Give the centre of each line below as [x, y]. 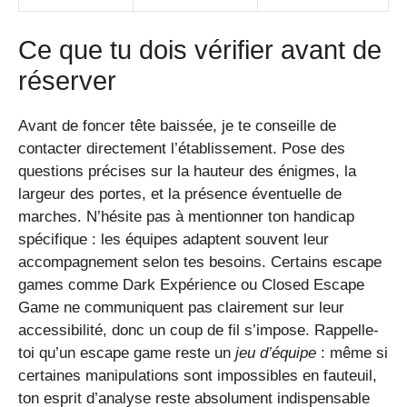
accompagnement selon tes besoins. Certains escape [200, 263]
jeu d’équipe [276, 353]
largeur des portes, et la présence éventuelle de [180, 194]
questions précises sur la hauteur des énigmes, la [187, 172]
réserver [67, 81]
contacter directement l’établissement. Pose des [182, 149]
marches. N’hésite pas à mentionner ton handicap [186, 217]
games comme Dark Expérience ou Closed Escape [191, 285]
